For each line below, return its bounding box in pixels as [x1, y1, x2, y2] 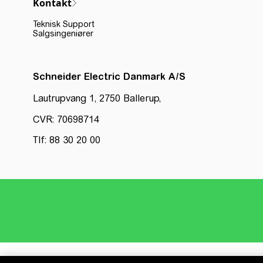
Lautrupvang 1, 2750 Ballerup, [33, 93, 170, 104]
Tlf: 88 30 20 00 [33, 134, 100, 146]
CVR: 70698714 [33, 114, 99, 125]
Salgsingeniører [33, 29, 93, 38]
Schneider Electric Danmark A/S [33, 71, 186, 82]
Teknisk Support [33, 19, 95, 29]
